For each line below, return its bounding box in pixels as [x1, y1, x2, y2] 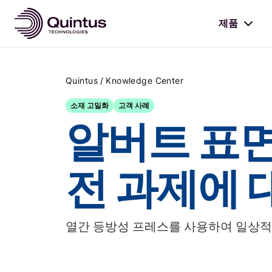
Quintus [66, 75, 98, 86]
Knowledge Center [106, 75, 184, 86]
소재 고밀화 [70, 101, 109, 110]
